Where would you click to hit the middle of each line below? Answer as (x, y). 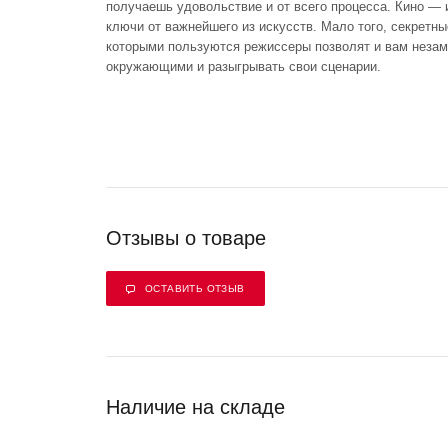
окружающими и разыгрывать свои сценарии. (243, 66)
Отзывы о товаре (186, 237)
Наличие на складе (195, 406)
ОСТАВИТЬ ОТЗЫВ (195, 288)
